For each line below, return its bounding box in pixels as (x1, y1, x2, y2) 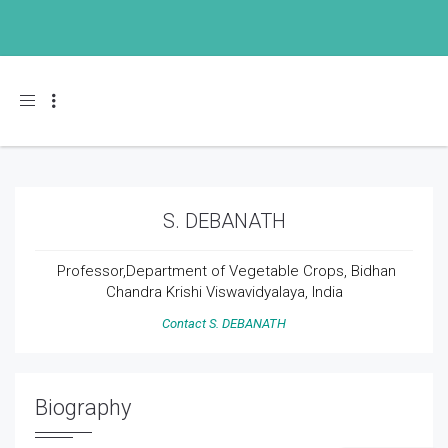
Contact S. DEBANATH (162, 316, 286, 331)
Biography (35, 395, 131, 420)
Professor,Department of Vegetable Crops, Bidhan (52, 262, 396, 280)
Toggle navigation (19, 91, 131, 108)
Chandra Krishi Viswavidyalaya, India (105, 283, 343, 301)
